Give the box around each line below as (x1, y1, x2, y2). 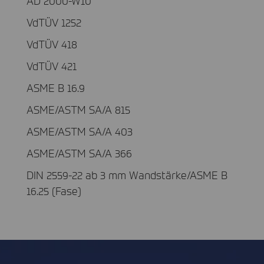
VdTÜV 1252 (27, 15, 81, 29)
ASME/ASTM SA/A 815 (27, 102, 130, 116)
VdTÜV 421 (27, 58, 77, 72)
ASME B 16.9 (27, 80, 85, 94)
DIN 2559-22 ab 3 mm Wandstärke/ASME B (27, 167, 227, 181)
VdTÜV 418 (27, 37, 77, 51)
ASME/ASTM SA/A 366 (27, 146, 132, 160)
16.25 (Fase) (27, 183, 81, 197)
